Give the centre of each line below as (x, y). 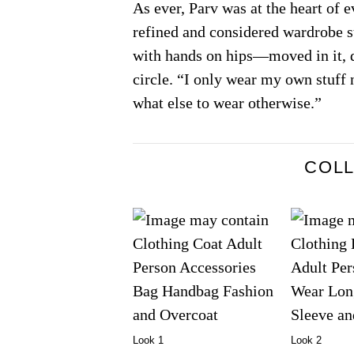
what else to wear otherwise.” (227, 103)
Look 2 (306, 341)
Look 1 (148, 341)
